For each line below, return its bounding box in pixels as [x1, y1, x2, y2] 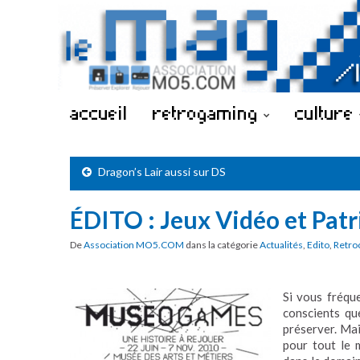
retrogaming [153, 100, 264, 125]
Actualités [260, 239, 303, 251]
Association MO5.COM [84, 239, 184, 251]
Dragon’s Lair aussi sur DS [98, 165, 226, 178]
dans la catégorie [184, 239, 260, 251]
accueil [70, 100, 128, 125]
